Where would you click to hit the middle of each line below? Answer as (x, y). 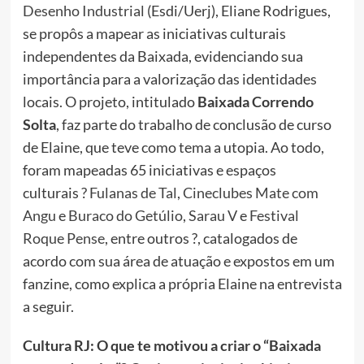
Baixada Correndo (255, 102)
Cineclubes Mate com (250, 193)
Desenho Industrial (83, 11)
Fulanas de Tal (133, 193)
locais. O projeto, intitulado (110, 102)
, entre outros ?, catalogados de (201, 238)
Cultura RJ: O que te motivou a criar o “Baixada (171, 346)
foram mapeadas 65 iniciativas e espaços (149, 170)
